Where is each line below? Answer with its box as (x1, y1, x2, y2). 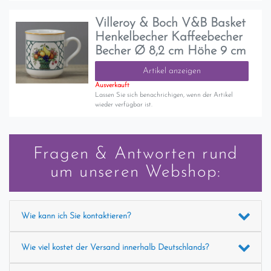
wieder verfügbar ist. (95, 102, 153, 109)
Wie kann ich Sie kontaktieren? (21, 211, 131, 221)
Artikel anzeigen (143, 67, 201, 76)
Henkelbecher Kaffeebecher (95, 31, 243, 44)
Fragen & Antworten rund (33, 145, 238, 163)
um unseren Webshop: (50, 163, 221, 181)
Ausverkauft (95, 82, 130, 90)
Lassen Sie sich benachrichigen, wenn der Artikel (95, 92, 233, 99)
